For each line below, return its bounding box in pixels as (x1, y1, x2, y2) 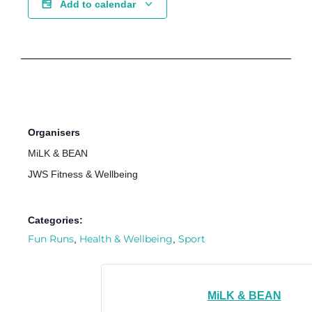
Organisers (28, 127, 80, 139)
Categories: (28, 215, 83, 226)
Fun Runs (28, 233, 74, 245)
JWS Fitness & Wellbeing (28, 169, 138, 180)
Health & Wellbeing (79, 233, 173, 245)
